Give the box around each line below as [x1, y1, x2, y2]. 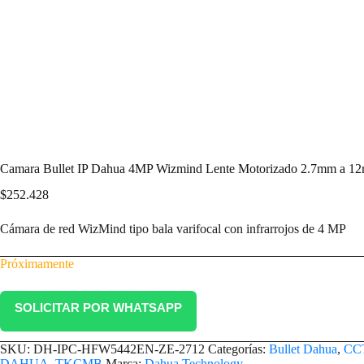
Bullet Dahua [269, 342, 337, 357]
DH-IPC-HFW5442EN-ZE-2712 [33, 342, 205, 357]
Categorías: [208, 342, 269, 357]
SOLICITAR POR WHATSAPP [15, 301, 182, 315]
